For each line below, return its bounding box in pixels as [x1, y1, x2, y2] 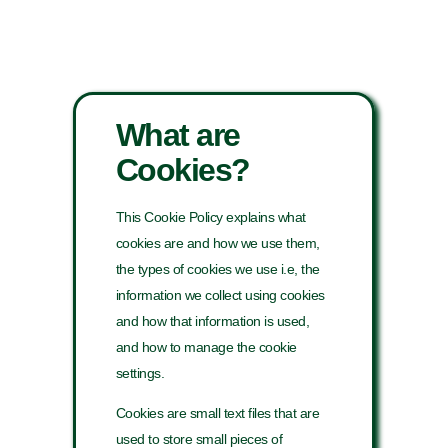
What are [115, 117, 240, 153]
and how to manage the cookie [115, 339, 297, 355]
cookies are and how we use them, [115, 235, 320, 251]
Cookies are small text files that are [115, 405, 320, 422]
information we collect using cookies [115, 287, 325, 303]
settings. [115, 365, 165, 381]
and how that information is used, [115, 313, 310, 329]
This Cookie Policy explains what [115, 209, 306, 225]
